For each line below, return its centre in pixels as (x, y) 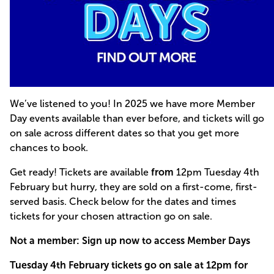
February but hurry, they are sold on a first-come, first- (134, 187)
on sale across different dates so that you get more (124, 133)
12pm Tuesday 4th (217, 172)
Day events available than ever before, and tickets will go (137, 118)
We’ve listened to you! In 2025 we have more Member (132, 103)
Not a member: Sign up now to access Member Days (130, 240)
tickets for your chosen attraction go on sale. (111, 216)
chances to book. (49, 147)
